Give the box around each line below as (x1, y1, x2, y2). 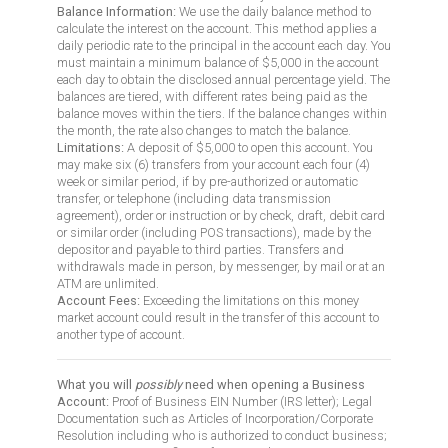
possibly (135, 376, 182, 392)
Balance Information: (57, 3, 176, 19)
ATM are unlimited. (57, 275, 159, 291)
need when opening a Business (182, 376, 365, 392)
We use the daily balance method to (176, 3, 371, 19)
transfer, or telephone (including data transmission (57, 190, 331, 206)
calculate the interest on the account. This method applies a (57, 20, 377, 36)
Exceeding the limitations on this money (140, 292, 359, 308)
